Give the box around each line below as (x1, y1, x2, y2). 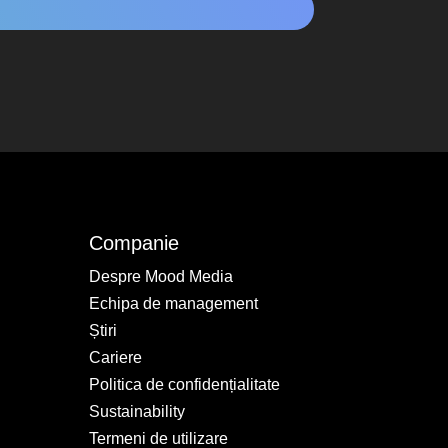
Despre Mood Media (89, 267, 234, 285)
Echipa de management (89, 294, 259, 312)
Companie (89, 231, 180, 254)
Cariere (89, 348, 143, 366)
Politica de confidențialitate (89, 375, 281, 393)
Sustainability (89, 402, 186, 420)
